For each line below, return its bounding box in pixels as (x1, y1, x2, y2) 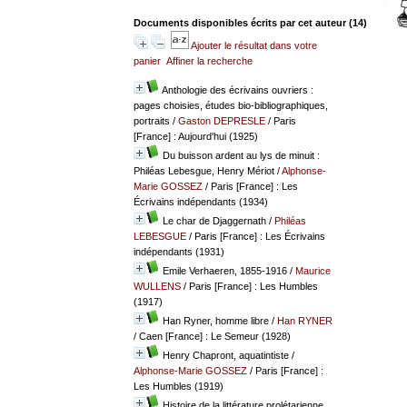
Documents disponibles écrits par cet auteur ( (133, 16, 352, 28)
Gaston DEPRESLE (177, 114, 265, 126)
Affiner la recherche (165, 55, 253, 66)
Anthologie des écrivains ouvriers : (161, 84, 313, 95)
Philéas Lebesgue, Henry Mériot (133, 164, 274, 176)
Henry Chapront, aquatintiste (162, 349, 289, 361)
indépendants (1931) (133, 245, 224, 257)
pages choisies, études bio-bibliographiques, (133, 99, 328, 111)
